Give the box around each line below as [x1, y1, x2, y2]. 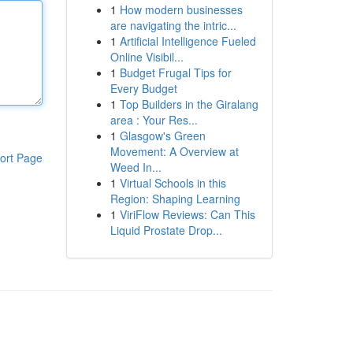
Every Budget [110, 80, 177, 96]
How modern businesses [119, 2, 243, 17]
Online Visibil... [110, 49, 184, 65]
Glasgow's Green [119, 128, 206, 143]
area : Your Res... [110, 112, 198, 128]
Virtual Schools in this [119, 175, 226, 191]
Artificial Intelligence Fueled [119, 33, 256, 49]
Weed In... [110, 159, 162, 175]
